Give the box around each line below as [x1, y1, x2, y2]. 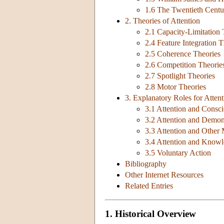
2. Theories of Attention [125, 16, 200, 25]
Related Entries [125, 181, 173, 190]
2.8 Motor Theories [145, 82, 206, 91]
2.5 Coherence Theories [145, 49, 220, 58]
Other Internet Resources [125, 170, 203, 179]
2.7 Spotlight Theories [145, 71, 215, 80]
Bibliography [125, 159, 166, 168]
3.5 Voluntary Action [145, 148, 211, 157]
